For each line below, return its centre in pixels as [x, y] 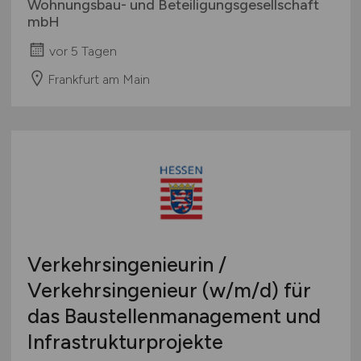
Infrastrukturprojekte [125, 342]
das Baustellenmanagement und [174, 316]
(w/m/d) [240, 290]
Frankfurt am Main [98, 79]
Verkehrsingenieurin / [127, 265]
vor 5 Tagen [83, 51]
